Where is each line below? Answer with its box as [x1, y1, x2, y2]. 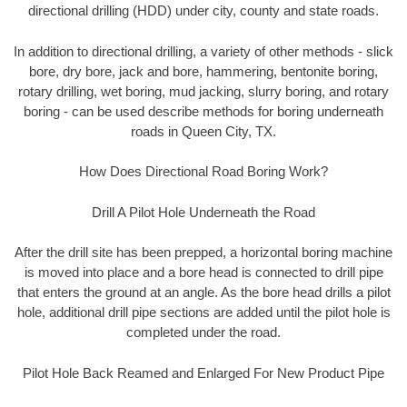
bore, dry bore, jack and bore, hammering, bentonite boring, [29, 63, 378, 79]
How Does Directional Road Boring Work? [79, 164, 328, 180]
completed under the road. [126, 324, 281, 341]
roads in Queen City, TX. [131, 123, 276, 139]
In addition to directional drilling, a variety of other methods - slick [14, 43, 393, 59]
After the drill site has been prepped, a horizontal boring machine [15, 244, 392, 261]
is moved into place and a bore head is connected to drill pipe [24, 264, 383, 281]
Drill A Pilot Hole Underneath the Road [92, 203, 315, 220]
